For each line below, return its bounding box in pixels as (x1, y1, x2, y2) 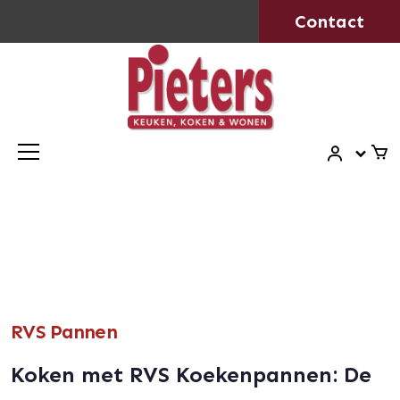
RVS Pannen (11, 321, 117, 344)
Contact (295, 11, 364, 32)
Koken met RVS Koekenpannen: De (11, 362, 371, 387)
